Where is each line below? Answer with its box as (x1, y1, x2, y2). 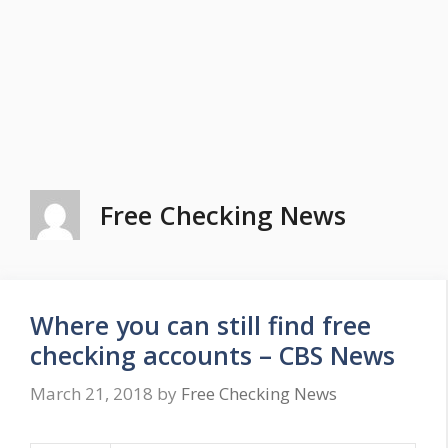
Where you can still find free (30, 308, 371, 342)
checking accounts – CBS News (30, 338, 395, 372)
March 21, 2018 (30, 381, 153, 405)
